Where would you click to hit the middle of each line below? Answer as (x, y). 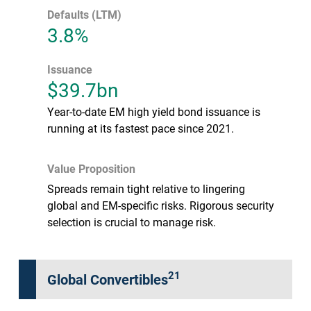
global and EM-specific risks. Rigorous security (161, 205)
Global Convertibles (108, 279)
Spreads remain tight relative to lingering (146, 188)
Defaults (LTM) (84, 14)
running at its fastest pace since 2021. (141, 128)
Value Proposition (91, 168)
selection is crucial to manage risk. (132, 221)
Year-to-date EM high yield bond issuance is (154, 111)
